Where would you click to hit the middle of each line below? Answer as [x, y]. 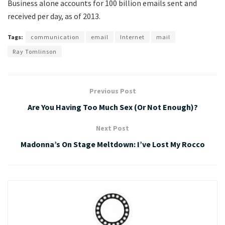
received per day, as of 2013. [54, 16]
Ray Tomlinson [35, 52]
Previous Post [113, 91]
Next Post [113, 128]
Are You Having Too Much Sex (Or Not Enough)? [113, 107]
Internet [132, 37]
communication [55, 37]
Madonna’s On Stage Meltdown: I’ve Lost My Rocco [113, 144]
